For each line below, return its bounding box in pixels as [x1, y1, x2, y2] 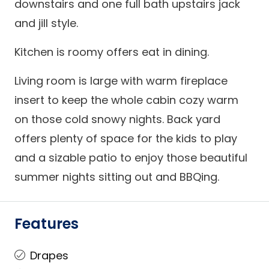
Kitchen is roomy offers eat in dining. [14, 44, 209, 59]
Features [14, 214, 79, 234]
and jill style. [14, 16, 78, 31]
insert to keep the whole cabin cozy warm [14, 92, 238, 107]
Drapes [30, 248, 68, 263]
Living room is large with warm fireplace [14, 73, 228, 88]
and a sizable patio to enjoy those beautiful [14, 150, 247, 165]
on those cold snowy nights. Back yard [14, 112, 220, 127]
